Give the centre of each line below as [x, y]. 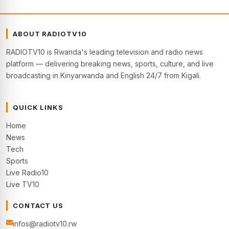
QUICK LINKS [38, 107]
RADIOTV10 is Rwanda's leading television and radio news [105, 52]
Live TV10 [23, 184]
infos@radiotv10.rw [45, 224]
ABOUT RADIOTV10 [50, 34]
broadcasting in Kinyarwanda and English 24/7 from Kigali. [104, 75]
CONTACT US [38, 205]
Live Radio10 [27, 173]
